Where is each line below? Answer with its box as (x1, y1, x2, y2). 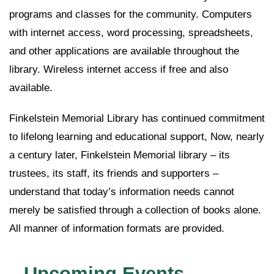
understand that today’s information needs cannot (9, 186, 234, 198)
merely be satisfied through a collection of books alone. (9, 204, 261, 217)
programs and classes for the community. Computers (9, 9, 252, 21)
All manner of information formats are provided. (9, 223, 224, 235)
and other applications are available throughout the (9, 45, 239, 57)
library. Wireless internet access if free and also (9, 64, 228, 76)
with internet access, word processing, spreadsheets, (9, 27, 253, 39)
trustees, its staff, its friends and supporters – (9, 168, 218, 180)
